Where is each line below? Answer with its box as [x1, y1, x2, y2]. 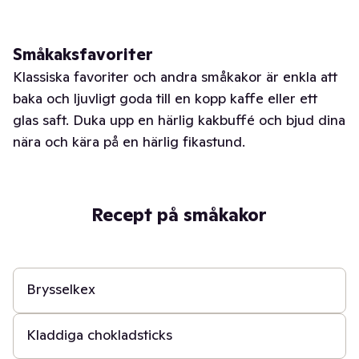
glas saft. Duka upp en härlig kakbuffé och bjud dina [13, 111, 345, 129]
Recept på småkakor [91, 204, 268, 226]
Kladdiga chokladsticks [26, 325, 172, 344]
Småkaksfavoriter [13, 44, 153, 65]
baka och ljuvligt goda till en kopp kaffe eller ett [13, 89, 317, 107]
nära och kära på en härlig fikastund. [13, 132, 245, 151]
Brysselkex [26, 280, 95, 298]
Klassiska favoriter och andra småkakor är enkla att [13, 67, 337, 86]
